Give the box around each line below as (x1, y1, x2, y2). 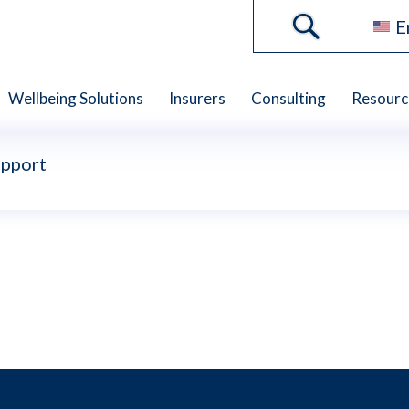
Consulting (251, 88, 326, 108)
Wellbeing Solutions (8, 88, 143, 108)
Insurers (169, 88, 225, 108)
